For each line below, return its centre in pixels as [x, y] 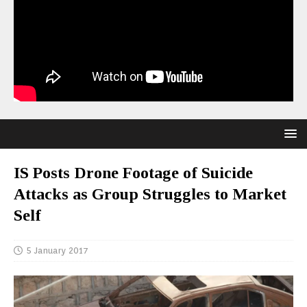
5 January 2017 [57, 250]
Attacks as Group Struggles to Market [150, 194]
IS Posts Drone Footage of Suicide [133, 173]
